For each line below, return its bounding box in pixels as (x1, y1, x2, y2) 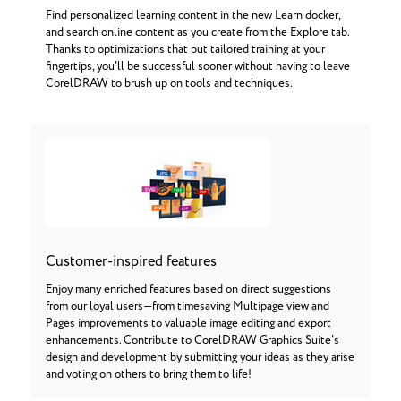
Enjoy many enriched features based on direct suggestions (46, 281, 331, 298)
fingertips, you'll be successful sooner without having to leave (46, 58, 350, 75)
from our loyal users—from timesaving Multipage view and (46, 298, 329, 315)
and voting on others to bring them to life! (46, 366, 252, 383)
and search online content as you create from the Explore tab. (46, 24, 349, 41)
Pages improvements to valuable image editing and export (46, 315, 331, 332)
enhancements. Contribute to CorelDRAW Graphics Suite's (46, 332, 339, 349)
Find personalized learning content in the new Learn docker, (46, 7, 340, 24)
